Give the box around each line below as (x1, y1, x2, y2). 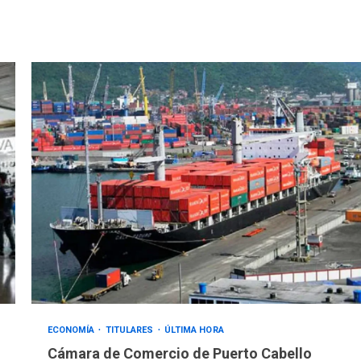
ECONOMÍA (47, 325, 98, 336)
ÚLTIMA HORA (164, 325, 224, 336)
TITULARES (105, 325, 156, 336)
